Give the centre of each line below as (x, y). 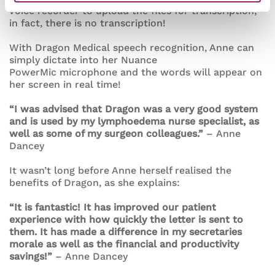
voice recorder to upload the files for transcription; (133, 10)
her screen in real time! (65, 84)
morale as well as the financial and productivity (124, 244)
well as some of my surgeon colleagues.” (106, 133)
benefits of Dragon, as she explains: (95, 182)
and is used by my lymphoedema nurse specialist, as (134, 121)
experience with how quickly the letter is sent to (126, 219)
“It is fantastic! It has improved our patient (113, 207)
